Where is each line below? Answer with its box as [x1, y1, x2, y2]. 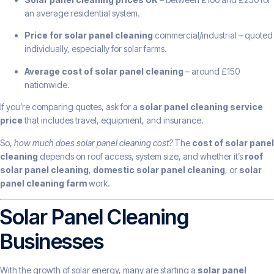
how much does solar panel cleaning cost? [14, 137, 172, 148]
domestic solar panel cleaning [93, 164, 225, 175]
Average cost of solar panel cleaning [24, 65, 183, 76]
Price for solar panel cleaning [24, 30, 153, 41]
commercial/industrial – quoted [153, 30, 273, 41]
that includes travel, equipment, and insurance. [23, 115, 204, 126]
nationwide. [24, 79, 70, 90]
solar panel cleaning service [139, 102, 263, 113]
